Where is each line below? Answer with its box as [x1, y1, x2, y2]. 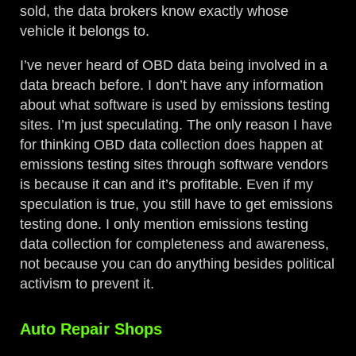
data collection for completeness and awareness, [20, 236, 330, 253]
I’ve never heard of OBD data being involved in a [20, 57, 328, 74]
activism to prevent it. [20, 276, 155, 292]
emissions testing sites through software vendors [20, 157, 329, 173]
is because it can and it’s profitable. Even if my [20, 176, 314, 193]
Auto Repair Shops [20, 320, 163, 339]
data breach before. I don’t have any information [20, 77, 324, 94]
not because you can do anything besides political [20, 256, 335, 273]
